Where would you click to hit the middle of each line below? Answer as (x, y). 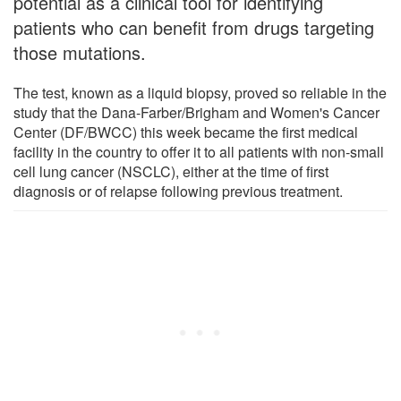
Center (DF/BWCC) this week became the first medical (186, 132)
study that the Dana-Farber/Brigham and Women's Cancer (196, 112)
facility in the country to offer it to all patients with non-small (199, 151)
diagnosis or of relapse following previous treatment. (178, 191)
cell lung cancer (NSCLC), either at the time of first (171, 171)
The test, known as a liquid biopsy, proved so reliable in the (200, 92)
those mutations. (80, 52)
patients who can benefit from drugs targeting (194, 27)
